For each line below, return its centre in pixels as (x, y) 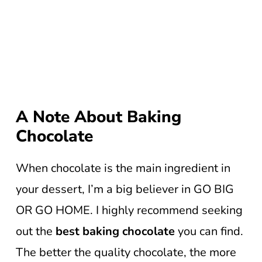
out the (36, 231)
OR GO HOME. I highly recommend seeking (129, 210)
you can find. (209, 231)
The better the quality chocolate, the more (126, 252)
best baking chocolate (115, 231)
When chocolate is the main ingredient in (123, 168)
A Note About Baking (99, 117)
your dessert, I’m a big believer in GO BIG (125, 189)
